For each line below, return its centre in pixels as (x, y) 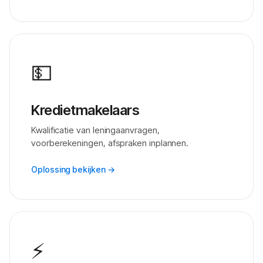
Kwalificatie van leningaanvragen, (95, 130)
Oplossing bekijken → (73, 169)
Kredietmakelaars (85, 110)
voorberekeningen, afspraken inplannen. (110, 143)
